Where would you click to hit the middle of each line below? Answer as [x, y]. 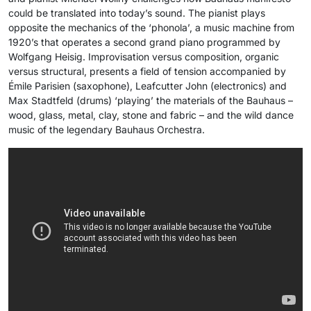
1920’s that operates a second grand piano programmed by [144, 42]
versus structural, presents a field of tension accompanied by [147, 71]
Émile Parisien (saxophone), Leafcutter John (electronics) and [148, 86]
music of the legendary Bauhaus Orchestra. [107, 129]
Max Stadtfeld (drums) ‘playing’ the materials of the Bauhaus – [151, 100]
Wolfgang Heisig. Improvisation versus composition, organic [144, 57]
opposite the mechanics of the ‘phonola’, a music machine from [151, 27]
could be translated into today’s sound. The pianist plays [137, 13]
